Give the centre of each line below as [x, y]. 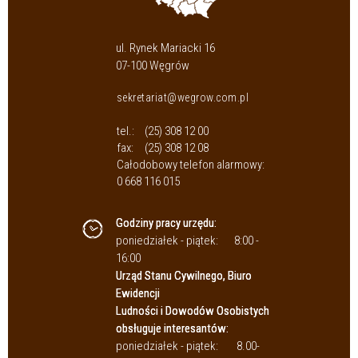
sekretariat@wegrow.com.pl [182, 98]
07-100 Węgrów [153, 66]
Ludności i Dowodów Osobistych [193, 311]
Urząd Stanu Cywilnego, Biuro [184, 276]
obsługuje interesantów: [172, 329]
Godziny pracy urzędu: [166, 223]
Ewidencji [138, 294]
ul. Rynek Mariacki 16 [165, 48]
